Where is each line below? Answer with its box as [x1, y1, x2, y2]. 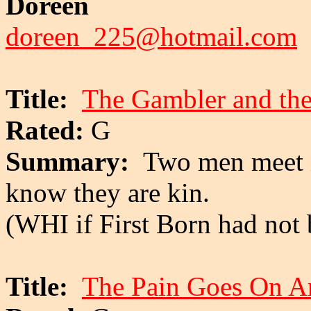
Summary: [6, 146, 143, 176]
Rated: [6, 115, 84, 145]
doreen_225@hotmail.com [6, 21, 297, 51]
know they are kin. [6, 177, 210, 208]
